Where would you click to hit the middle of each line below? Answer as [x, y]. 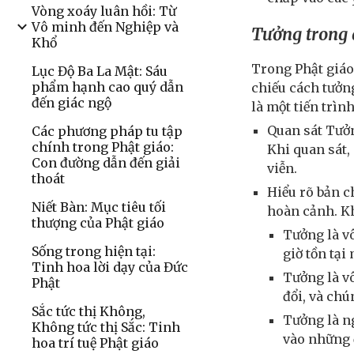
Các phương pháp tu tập [107, 131]
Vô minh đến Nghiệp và [105, 27]
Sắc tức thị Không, [88, 311]
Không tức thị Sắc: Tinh [106, 327]
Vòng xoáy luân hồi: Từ [104, 11]
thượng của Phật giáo [98, 223]
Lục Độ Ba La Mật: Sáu [100, 71]
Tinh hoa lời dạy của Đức [110, 267]
